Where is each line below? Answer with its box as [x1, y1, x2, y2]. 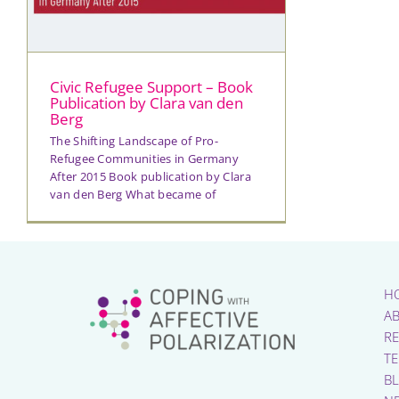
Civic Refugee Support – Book [50, 76, 253, 97]
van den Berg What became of [50, 185, 216, 202]
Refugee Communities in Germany [50, 150, 240, 167]
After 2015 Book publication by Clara [50, 167, 251, 184]
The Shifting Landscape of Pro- [50, 132, 219, 149]
